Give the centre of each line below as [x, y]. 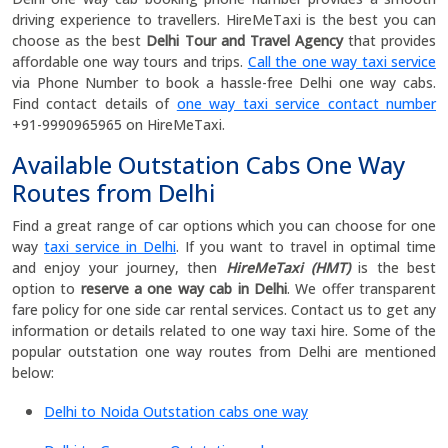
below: [33, 372]
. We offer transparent [361, 288]
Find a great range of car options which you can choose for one [224, 225]
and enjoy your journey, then [119, 267]
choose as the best [79, 40]
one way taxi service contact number [306, 103]
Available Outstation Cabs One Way [208, 164]
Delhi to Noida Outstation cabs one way [176, 411]
